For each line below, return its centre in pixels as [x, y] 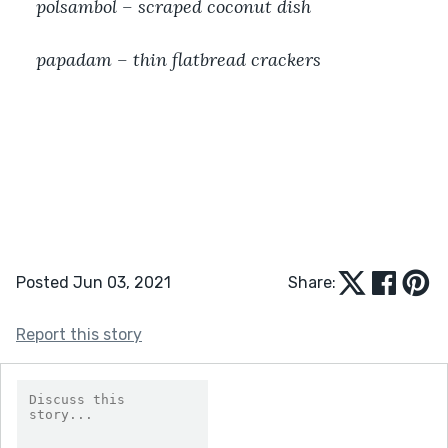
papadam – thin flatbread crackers [178, 59]
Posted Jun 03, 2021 [93, 282]
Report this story [79, 334]
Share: [312, 282]
